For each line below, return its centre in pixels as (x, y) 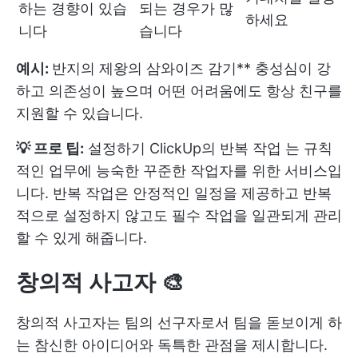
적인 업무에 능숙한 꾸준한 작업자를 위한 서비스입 (179, 170)
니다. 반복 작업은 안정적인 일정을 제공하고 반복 (174, 193)
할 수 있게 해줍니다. (82, 237)
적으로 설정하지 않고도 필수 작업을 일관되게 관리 (179, 215)
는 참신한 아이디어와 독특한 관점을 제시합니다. (172, 344)
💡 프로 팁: (50, 148)
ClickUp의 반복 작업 (215, 148)
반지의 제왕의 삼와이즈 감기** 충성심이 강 (191, 68)
